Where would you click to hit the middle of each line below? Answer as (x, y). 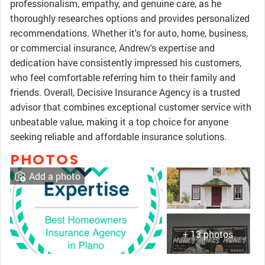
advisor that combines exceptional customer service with (131, 107)
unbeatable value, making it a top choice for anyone (119, 122)
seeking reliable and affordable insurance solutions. (118, 136)
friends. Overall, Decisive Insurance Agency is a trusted (125, 92)
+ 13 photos (208, 234)
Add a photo (55, 176)
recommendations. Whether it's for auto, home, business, (129, 33)
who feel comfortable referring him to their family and (123, 77)
